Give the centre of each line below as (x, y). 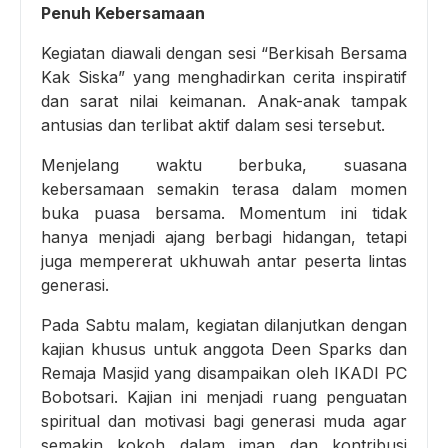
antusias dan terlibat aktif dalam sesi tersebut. (213, 124)
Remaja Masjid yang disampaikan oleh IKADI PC (224, 372)
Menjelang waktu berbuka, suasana (224, 164)
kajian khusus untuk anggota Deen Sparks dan (224, 348)
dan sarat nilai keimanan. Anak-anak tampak (224, 100)
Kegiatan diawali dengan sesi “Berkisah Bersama (224, 52)
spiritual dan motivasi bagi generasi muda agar (224, 420)
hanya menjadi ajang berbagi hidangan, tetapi (224, 236)
